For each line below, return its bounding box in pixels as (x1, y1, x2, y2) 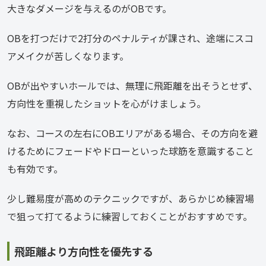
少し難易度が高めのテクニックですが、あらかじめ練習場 (7, 191, 254, 206)
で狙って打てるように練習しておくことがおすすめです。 (7, 209, 252, 224)
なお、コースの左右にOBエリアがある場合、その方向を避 (7, 126, 258, 141)
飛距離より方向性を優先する (14, 243, 153, 259)
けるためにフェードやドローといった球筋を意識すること (7, 144, 254, 159)
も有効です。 (7, 161, 63, 176)
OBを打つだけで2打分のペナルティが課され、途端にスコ (7, 31, 254, 46)
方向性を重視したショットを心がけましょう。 (7, 96, 206, 111)
